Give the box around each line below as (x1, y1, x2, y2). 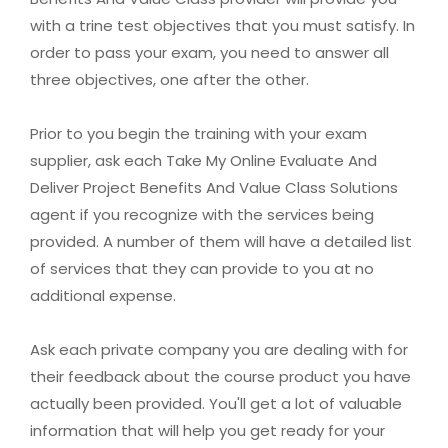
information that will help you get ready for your (30, 420, 385, 442)
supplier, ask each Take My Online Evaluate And (30, 150, 377, 172)
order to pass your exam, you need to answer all (30, 42, 389, 64)
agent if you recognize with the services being (30, 204, 374, 226)
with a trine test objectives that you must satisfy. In (30, 15, 415, 37)
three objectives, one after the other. (30, 69, 309, 91)
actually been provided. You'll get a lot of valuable (30, 393, 402, 415)
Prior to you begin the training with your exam (30, 123, 367, 145)
